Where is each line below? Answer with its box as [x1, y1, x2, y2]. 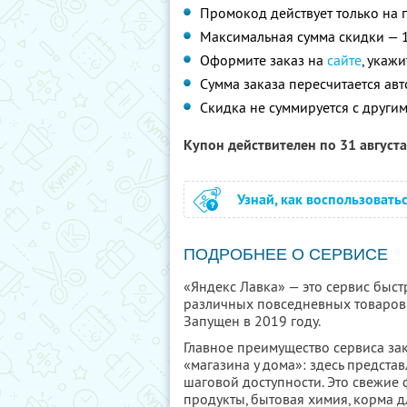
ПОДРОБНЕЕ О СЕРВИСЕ [184, 245, 388, 263]
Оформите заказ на [200, 51, 327, 69]
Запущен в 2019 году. [184, 312, 321, 330]
